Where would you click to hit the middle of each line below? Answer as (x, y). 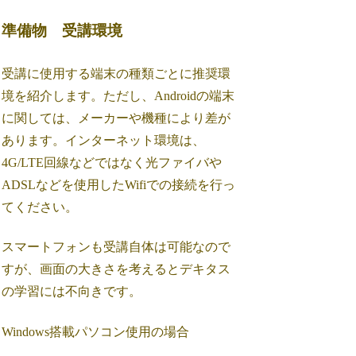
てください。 (40, 207)
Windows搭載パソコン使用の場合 (96, 331)
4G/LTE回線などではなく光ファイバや (112, 162)
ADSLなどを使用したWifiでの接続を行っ (119, 184)
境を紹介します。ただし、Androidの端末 (118, 95)
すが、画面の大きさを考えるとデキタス (116, 269)
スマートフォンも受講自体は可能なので (116, 247)
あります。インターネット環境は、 (104, 140)
